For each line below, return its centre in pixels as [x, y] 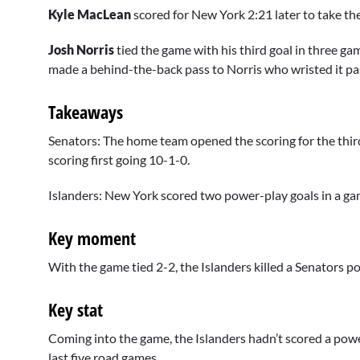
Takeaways [86, 111]
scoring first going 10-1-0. [119, 159]
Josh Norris [81, 49]
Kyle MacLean [90, 14]
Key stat [76, 310]
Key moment [92, 238]
